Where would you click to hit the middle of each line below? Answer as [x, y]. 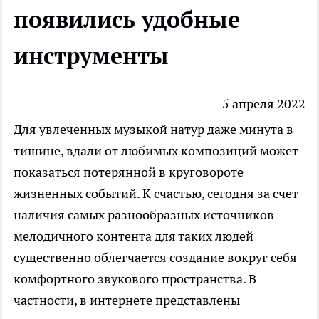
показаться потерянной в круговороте [129, 172]
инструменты [91, 55]
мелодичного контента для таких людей [134, 236]
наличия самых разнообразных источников [144, 215]
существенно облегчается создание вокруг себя [155, 258]
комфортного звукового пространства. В [135, 279]
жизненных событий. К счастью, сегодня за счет [156, 194]
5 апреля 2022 [264, 104]
